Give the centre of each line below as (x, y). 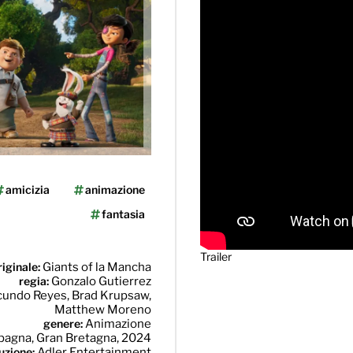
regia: (35, 281)
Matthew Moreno (103, 310)
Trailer (216, 256)
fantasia (123, 214)
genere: (64, 323)
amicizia (27, 190)
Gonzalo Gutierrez (101, 281)
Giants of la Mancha (97, 267)
